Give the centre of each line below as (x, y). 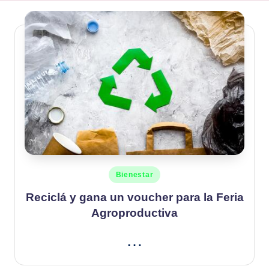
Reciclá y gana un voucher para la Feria (134, 197)
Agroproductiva (134, 213)
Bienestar (134, 175)
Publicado (125, 172)
